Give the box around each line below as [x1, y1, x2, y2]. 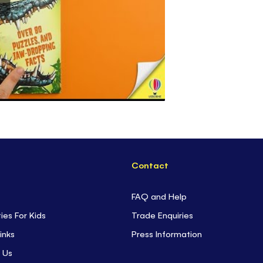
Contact [131, 159, 169, 171]
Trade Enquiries [131, 209, 194, 221]
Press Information [131, 228, 203, 240]
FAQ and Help [131, 190, 187, 202]
